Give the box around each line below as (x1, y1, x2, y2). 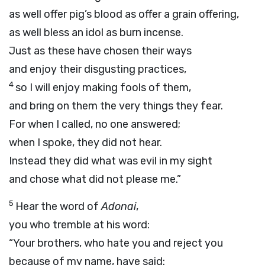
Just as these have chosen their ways (9, 44, 192, 57)
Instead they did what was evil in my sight (9, 154, 212, 167)
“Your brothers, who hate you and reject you (9, 237, 223, 250)
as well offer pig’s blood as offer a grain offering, (9, 8, 239, 21)
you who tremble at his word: (9, 218, 150, 231)
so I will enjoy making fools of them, (15, 81, 191, 94)
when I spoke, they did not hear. (9, 136, 162, 149)
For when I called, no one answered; (9, 118, 180, 131)
